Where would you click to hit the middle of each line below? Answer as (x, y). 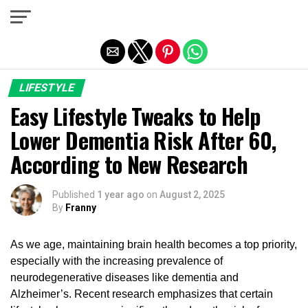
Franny (81, 208)
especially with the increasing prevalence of (117, 261)
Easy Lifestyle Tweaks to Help (136, 116)
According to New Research (129, 164)
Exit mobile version (154, 16)
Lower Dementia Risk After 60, (143, 140)
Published (74, 195)
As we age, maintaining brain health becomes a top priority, (154, 244)
